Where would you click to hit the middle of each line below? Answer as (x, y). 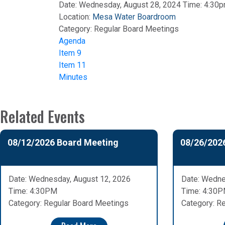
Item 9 (70, 53)
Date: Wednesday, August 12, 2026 (70, 179)
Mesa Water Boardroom (134, 17)
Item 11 (72, 65)
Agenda (72, 41)
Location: (76, 17)
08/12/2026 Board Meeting (63, 143)
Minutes (73, 77)
